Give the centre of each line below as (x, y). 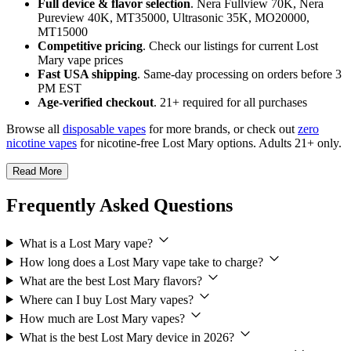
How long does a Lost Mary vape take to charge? (143, 262)
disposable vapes (104, 128)
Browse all (34, 128)
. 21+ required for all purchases (230, 102)
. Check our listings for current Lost (230, 45)
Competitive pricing (90, 45)
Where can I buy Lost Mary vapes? (108, 299)
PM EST (60, 88)
